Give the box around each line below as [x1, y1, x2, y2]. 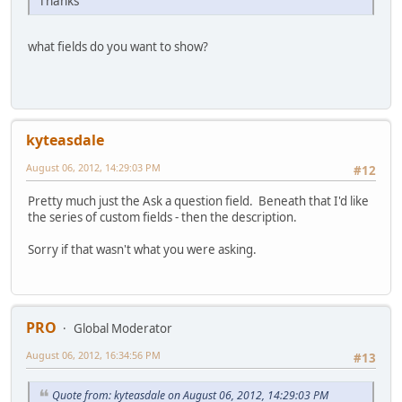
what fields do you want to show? [28, 39, 208, 56]
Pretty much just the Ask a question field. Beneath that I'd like [28, 192, 369, 209]
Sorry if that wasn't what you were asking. [28, 240, 257, 258]
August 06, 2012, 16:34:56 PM [26, 348, 161, 363]
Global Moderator [74, 320, 172, 337]
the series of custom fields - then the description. [28, 208, 297, 225]
